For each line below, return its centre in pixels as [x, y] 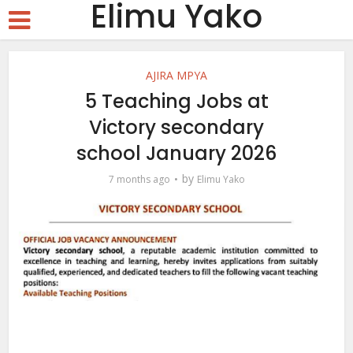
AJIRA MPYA [176, 75]
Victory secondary [176, 127]
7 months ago [139, 179]
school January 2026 [176, 153]
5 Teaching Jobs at [176, 101]
